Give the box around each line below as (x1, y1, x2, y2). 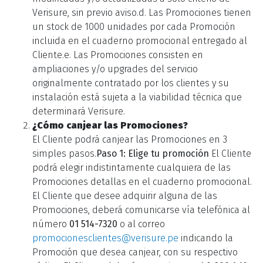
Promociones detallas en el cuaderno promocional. (32, 176, 252, 187)
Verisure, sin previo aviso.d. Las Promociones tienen (32, 7, 251, 18)
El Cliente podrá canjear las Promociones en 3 (32, 134, 227, 145)
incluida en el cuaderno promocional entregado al (32, 35, 247, 46)
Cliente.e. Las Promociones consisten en (32, 49, 203, 60)
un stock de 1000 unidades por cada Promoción (32, 21, 235, 32)
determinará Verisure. (32, 106, 125, 117)
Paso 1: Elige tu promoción (96, 148, 211, 159)
